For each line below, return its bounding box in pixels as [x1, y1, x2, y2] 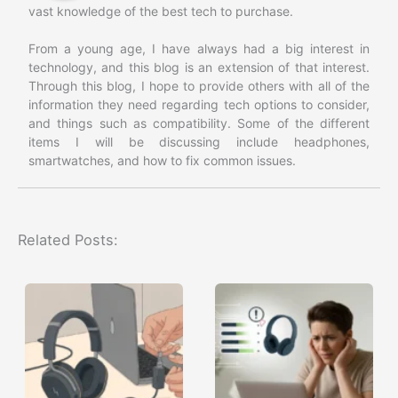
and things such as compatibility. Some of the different [28, 115, 370, 131]
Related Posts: [18, 231, 118, 250]
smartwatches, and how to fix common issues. [28, 152, 296, 168]
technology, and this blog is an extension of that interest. [28, 59, 370, 75]
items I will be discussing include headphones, [28, 133, 370, 149]
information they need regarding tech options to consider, [28, 96, 370, 112]
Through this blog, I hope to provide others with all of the [28, 77, 370, 93]
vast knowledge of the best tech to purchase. [28, 3, 293, 19]
